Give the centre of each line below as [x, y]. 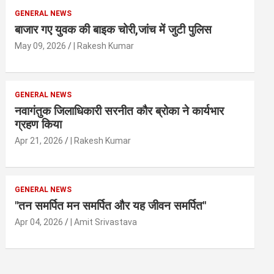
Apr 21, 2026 [39, 141]
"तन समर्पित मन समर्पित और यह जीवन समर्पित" [111, 206]
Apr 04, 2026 [39, 222]
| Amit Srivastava [104, 222]
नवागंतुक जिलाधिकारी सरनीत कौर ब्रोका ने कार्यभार [120, 111]
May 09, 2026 [41, 46]
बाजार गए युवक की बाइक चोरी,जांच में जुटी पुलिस [113, 30]
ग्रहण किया [39, 125]
